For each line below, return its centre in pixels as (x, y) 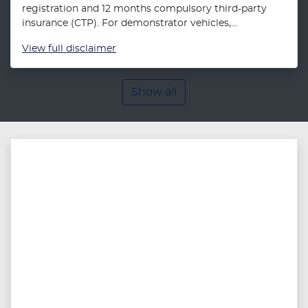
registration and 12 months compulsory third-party (144, 9)
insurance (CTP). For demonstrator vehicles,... (130, 23)
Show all (154, 92)
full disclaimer (82, 49)
